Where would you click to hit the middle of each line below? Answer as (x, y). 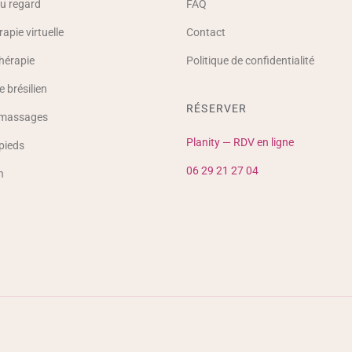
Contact (206, 33)
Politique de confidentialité (251, 61)
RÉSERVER (217, 109)
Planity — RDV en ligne (240, 143)
